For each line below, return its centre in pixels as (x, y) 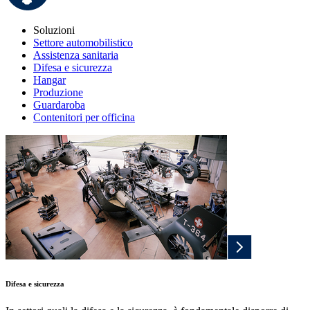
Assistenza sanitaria (76, 55)
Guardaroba (59, 105)
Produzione (58, 93)
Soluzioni (54, 30)
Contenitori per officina (84, 118)
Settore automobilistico (83, 43)
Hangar (49, 80)
